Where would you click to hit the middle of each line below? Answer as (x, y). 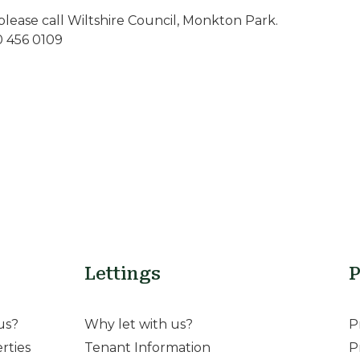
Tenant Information (147, 348)
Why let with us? (138, 325)
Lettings (122, 274)
